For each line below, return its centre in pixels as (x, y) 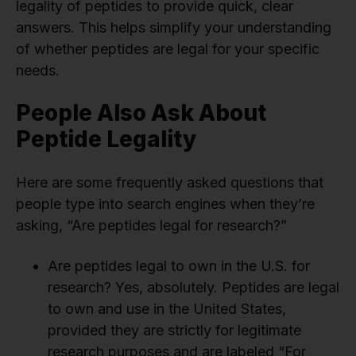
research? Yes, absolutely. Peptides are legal (193, 288)
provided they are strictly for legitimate (174, 331)
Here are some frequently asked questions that (170, 183)
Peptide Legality (106, 139)
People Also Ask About (141, 113)
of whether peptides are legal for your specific (168, 49)
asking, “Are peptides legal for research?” (151, 226)
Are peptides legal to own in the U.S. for (179, 266)
